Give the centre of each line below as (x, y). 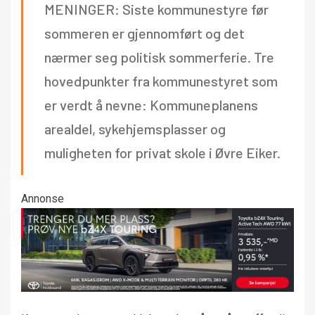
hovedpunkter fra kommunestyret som (161, 81)
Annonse (43, 198)
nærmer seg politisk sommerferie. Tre (159, 57)
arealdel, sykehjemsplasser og (135, 128)
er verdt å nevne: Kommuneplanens (151, 104)
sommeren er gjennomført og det (144, 33)
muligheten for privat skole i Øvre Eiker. (162, 152)
